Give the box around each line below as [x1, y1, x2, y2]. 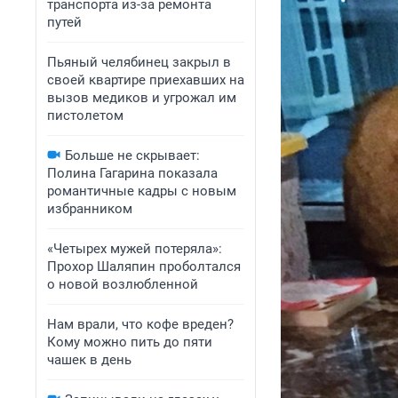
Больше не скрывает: [65, 147, 200, 163]
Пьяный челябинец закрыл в [47, 54, 231, 70]
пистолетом [47, 107, 123, 123]
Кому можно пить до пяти [47, 334, 212, 350]
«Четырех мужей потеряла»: [47, 241, 222, 257]
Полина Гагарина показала [47, 165, 218, 181]
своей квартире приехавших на [47, 72, 244, 88]
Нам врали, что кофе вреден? [47, 316, 234, 332]
